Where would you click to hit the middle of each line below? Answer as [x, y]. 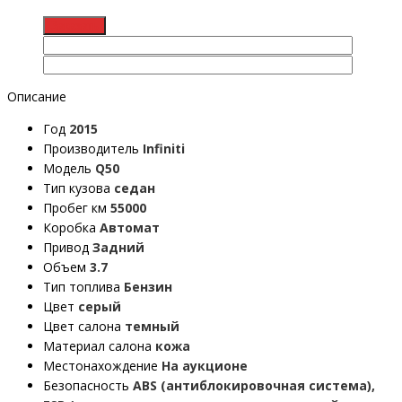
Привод [66, 248]
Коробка [70, 228]
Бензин [148, 287]
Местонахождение [100, 366]
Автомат [130, 228]
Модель [67, 169]
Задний [118, 248]
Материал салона [97, 346]
